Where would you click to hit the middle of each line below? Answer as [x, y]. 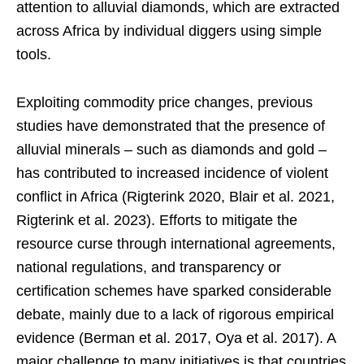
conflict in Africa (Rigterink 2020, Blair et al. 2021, [175, 196]
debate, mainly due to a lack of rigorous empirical [175, 314]
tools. [34, 54]
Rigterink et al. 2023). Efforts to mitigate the [157, 220]
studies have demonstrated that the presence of [171, 126]
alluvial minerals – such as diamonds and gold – [171, 149]
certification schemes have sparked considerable [174, 290]
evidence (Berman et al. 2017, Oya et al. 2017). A [176, 338]
